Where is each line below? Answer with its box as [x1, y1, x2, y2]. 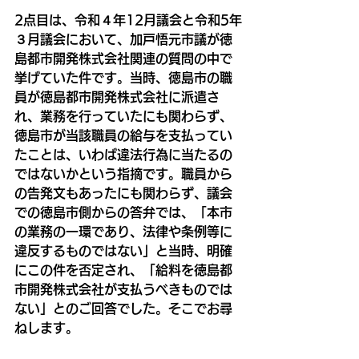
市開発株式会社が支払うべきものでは [14, 282, 232, 296]
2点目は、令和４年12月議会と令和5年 [14, 13, 242, 26]
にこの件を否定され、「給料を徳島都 [14, 263, 232, 276]
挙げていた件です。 [14, 71, 130, 84]
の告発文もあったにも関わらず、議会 [14, 186, 232, 200]
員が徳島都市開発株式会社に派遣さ [14, 90, 220, 103]
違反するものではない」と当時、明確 [14, 244, 232, 257]
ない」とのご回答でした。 [14, 301, 168, 315]
